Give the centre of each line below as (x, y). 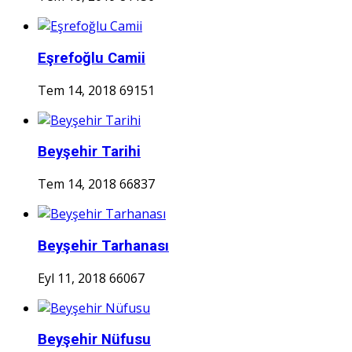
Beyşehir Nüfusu (94, 340)
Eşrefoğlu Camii (92, 58)
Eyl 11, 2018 (72, 278)
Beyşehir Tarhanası (103, 246)
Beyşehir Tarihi (89, 152)
